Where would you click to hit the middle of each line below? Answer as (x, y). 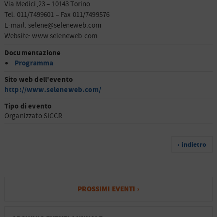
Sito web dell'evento (39, 79)
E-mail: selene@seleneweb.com (53, 25)
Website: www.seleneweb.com (51, 36)
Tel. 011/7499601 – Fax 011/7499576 (57, 15)
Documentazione (33, 53)
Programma (34, 63)
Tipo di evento (28, 106)
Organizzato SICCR (34, 116)
